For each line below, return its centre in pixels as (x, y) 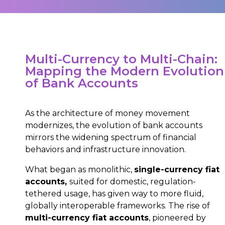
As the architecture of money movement (107, 113)
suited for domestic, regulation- (133, 182)
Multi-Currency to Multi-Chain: (121, 59)
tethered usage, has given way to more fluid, (114, 194)
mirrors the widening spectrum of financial (111, 137)
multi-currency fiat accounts (87, 218)
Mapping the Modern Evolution (125, 71)
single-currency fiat (177, 170)
